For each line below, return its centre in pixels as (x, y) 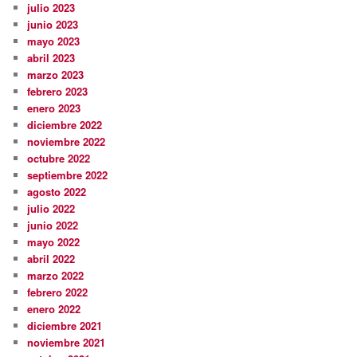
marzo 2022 (56, 275)
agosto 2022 (57, 191)
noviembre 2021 (67, 342)
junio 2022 (53, 225)
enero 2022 (54, 308)
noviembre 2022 (67, 141)
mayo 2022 (54, 241)
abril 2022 (51, 258)
